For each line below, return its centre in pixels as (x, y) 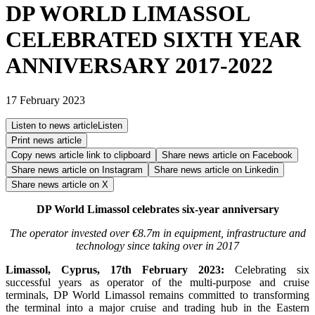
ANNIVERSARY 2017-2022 (139, 66)
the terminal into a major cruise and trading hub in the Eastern (157, 307)
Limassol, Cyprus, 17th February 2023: (115, 269)
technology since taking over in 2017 (157, 245)
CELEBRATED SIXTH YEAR (153, 40)
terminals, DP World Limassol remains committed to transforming (157, 295)
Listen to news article (54, 125)
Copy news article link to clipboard (81, 155)
